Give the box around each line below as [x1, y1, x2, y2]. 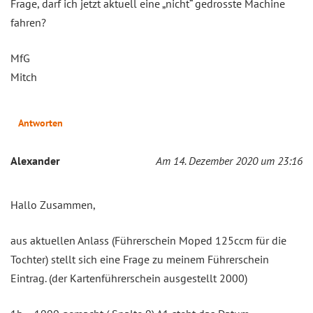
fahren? [10, 15, 46, 29]
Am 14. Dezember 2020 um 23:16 [156, 153, 303, 168]
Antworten [18, 116, 63, 129]
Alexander [10, 153, 60, 168]
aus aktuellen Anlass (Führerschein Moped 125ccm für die [10, 233, 286, 247]
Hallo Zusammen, [10, 197, 96, 212]
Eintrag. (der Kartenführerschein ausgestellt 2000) [10, 270, 247, 285]
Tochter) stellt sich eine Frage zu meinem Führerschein [10, 252, 269, 266]
